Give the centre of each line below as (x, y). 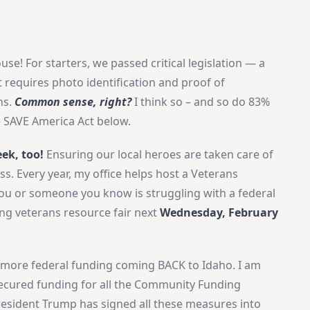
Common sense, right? (73, 101)
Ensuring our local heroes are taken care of (159, 154)
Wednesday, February (219, 212)
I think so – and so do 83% (202, 101)
